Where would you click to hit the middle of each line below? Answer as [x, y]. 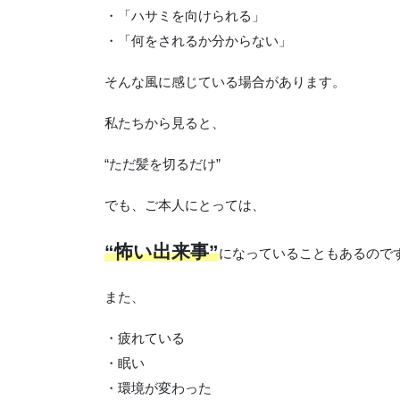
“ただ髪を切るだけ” [162, 163]
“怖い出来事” [162, 251]
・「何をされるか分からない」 [198, 40]
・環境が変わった [158, 387]
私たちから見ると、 [165, 122]
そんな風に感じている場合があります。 [225, 81]
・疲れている [145, 337]
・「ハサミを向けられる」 [185, 15]
